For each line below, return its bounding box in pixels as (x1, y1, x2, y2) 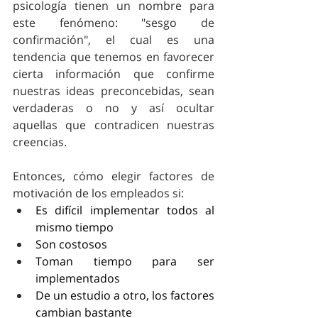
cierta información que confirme (13, 65, 214, 82)
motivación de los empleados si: (13, 185, 187, 201)
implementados (35, 270, 120, 286)
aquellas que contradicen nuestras (13, 116, 214, 133)
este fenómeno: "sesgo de (13, 14, 214, 31)
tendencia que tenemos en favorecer (13, 48, 214, 65)
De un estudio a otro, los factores (35, 287, 214, 303)
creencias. (13, 133, 67, 150)
